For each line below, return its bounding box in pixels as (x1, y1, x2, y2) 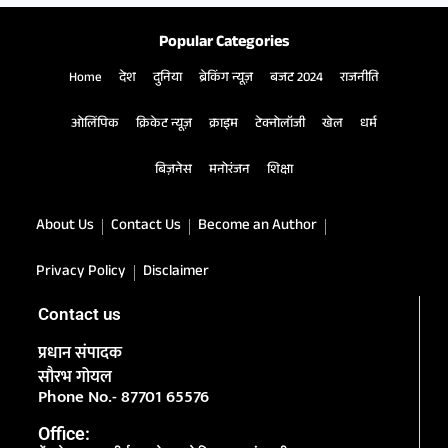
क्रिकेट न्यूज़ (135, 113, 192, 136)
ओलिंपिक (70, 113, 119, 136)
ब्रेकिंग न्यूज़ (198, 67, 253, 90)
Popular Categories (159, 29, 289, 57)
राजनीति (339, 67, 379, 90)
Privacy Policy (35, 259, 126, 285)
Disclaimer (142, 259, 209, 285)
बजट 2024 (269, 67, 323, 90)
